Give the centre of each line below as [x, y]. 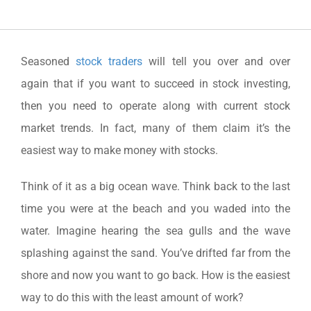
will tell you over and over [217, 61]
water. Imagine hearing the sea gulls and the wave [155, 230]
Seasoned [48, 61]
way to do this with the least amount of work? [132, 297]
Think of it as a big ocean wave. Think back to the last [155, 186]
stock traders [109, 61]
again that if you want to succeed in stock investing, [155, 83]
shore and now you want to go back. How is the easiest [155, 275]
